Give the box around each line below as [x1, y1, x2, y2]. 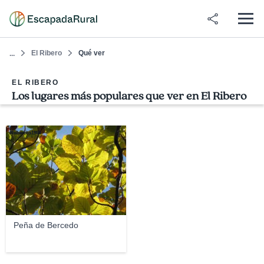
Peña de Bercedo [13, 220, 78, 230]
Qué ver [78, 49, 105, 57]
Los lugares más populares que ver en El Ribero [12, 88, 246, 104]
